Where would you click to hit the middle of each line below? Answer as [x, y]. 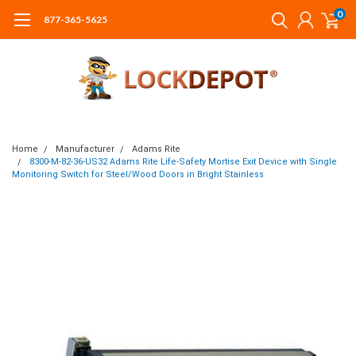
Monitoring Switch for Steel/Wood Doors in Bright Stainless [138, 174]
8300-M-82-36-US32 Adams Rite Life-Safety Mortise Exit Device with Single [183, 162]
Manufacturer [85, 149]
